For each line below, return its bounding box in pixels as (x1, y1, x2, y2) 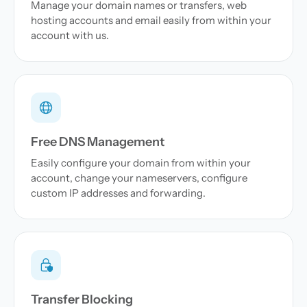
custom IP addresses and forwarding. (31, 186, 206, 199)
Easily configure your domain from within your (31, 156, 251, 169)
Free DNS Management (31, 134, 164, 149)
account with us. (31, 29, 109, 42)
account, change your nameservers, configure (31, 171, 247, 184)
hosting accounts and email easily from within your (31, 14, 271, 27)
